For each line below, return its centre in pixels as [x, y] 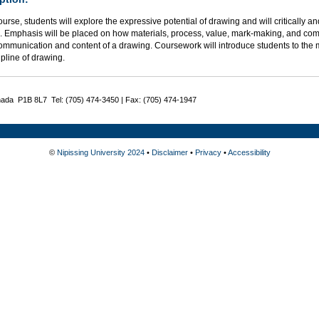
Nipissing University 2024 [100, 152]
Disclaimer [169, 152]
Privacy [208, 152]
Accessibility [249, 152]
